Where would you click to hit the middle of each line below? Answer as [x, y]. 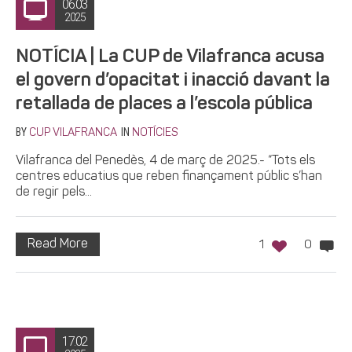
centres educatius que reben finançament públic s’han [169, 176]
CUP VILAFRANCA [73, 133]
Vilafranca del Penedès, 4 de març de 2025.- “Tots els [165, 161]
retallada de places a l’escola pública [164, 104]
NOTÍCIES [155, 133]
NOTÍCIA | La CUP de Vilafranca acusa [170, 57]
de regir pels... [54, 192]
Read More [58, 244]
